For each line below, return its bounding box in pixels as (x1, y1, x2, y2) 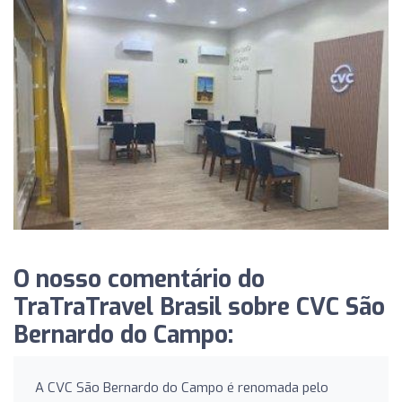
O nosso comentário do (13, 263, 265, 295)
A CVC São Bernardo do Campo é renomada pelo (35, 378, 328, 397)
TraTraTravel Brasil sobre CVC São (13, 291, 385, 323)
